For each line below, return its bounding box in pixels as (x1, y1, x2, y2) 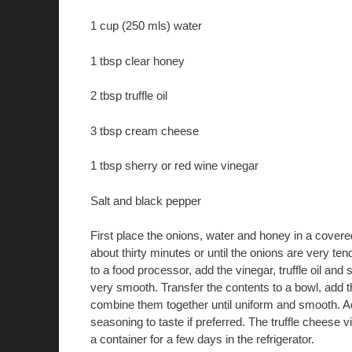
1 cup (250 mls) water (90, 19, 202, 33)
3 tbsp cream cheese (90, 123, 199, 137)
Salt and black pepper (90, 193, 201, 207)
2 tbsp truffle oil (90, 89, 167, 103)
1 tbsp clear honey (90, 53, 185, 68)
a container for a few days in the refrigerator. (90, 332, 314, 346)
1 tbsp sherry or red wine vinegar (90, 159, 258, 173)
